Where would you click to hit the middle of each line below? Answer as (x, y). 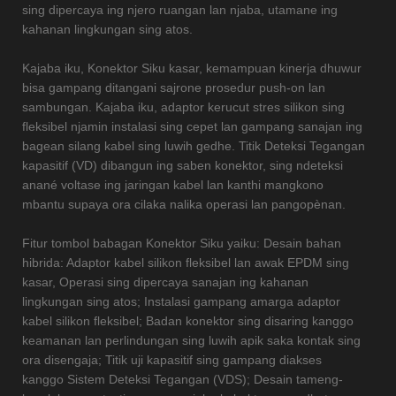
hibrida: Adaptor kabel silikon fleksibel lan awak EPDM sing (186, 263)
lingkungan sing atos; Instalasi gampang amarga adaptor (181, 302)
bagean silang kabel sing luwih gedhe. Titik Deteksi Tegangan (194, 146)
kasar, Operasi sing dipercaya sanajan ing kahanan (165, 282)
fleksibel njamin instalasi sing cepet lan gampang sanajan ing (192, 127)
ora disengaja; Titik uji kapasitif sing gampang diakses (172, 360)
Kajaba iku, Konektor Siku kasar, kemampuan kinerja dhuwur (192, 69)
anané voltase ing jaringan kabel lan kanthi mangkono (173, 185)
